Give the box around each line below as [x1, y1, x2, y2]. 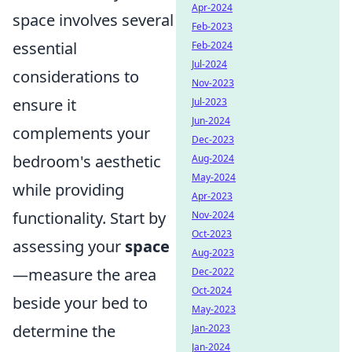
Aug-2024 [192, 152, 234, 165]
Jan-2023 [192, 321, 230, 335]
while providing [13, 179, 124, 200]
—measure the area [13, 264, 156, 285]
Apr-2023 [192, 189, 233, 203]
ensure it [13, 94, 76, 115]
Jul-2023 [192, 95, 227, 108]
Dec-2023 [192, 133, 234, 146]
